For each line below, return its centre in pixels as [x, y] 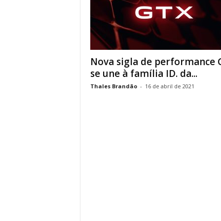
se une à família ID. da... [144, 74]
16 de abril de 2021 [169, 86]
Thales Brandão [113, 86]
